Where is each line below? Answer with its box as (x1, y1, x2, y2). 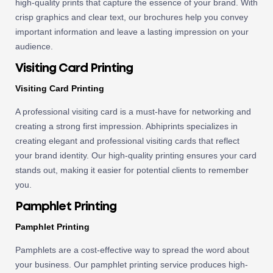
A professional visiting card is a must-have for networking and (15, 107, 251, 117)
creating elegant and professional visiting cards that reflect (15, 136, 239, 146)
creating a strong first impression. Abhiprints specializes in (15, 121, 238, 132)
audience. (15, 41, 53, 52)
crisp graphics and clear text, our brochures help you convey (15, 12, 248, 23)
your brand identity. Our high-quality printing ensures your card (15, 151, 257, 161)
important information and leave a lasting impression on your (15, 27, 249, 37)
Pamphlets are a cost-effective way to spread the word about (15, 244, 249, 255)
